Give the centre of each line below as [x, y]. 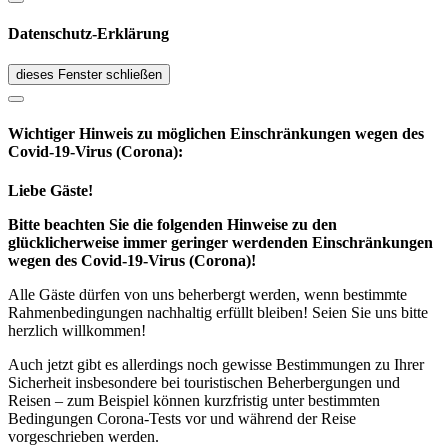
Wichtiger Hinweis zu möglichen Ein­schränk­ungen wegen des [216, 133]
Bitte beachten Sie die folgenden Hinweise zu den [172, 224]
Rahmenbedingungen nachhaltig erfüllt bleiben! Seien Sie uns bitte [218, 312]
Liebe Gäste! [50, 190]
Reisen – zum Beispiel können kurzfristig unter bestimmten [194, 400]
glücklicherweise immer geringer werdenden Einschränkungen [220, 242]
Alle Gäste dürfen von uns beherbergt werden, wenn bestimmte [207, 294]
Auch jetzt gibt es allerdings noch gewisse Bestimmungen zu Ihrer [216, 364]
